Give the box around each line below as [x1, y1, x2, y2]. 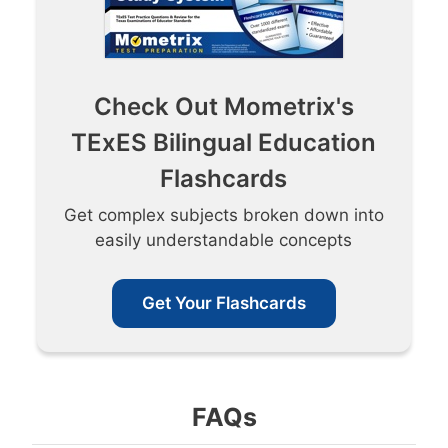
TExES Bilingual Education [71, 128, 377, 158]
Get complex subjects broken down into [63, 205, 384, 226]
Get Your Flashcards [141, 292, 306, 313]
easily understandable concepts [95, 230, 353, 251]
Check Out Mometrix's [93, 92, 354, 122]
